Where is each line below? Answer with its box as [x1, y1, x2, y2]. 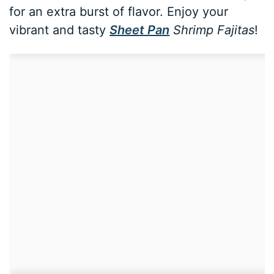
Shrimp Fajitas [169, 23, 255, 38]
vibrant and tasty [9, 23, 110, 38]
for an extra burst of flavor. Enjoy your [9, 4, 229, 20]
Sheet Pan [109, 23, 170, 38]
